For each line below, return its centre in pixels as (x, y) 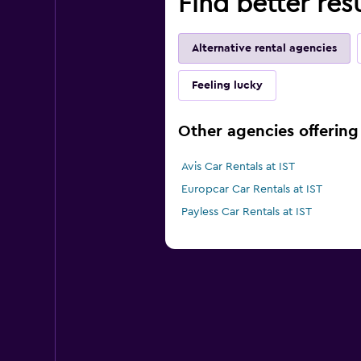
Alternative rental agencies (264, 49)
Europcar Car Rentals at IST (251, 190)
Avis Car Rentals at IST (238, 167)
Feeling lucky (227, 86)
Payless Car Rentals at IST (246, 212)
